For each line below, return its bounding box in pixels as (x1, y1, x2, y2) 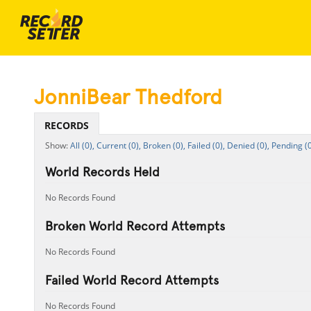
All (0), (69, 140, 94, 151)
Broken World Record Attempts (44, 219, 225, 233)
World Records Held (44, 165, 160, 179)
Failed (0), (187, 140, 225, 151)
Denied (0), (226, 140, 269, 151)
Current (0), (96, 140, 141, 151)
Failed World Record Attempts (44, 273, 219, 287)
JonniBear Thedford (33, 85, 222, 109)
